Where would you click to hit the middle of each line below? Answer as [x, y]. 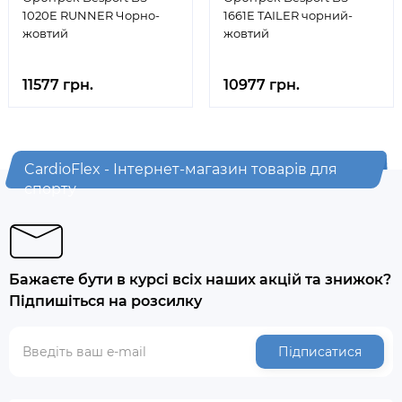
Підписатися [320, 352]
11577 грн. [58, 85]
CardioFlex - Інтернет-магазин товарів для [181, 169]
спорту [51, 189]
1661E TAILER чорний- [288, 15]
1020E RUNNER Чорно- [91, 15]
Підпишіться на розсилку [105, 301]
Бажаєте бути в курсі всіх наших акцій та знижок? [200, 280]
